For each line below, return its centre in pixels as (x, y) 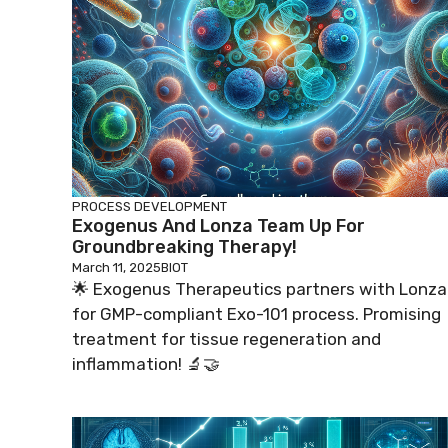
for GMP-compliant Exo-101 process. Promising (256, 313)
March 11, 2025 (116, 267)
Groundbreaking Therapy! (184, 246)
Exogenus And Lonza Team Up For (218, 225)
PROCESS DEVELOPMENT (149, 206)
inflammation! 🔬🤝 (146, 363)
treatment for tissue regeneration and (226, 338)
